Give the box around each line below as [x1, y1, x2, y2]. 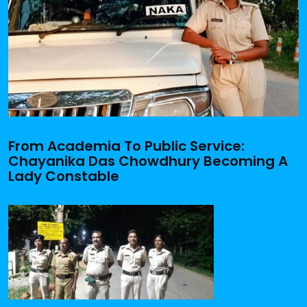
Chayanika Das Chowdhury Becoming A [8, 151, 288, 171]
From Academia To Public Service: [8, 136, 245, 156]
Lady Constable [8, 166, 119, 186]
